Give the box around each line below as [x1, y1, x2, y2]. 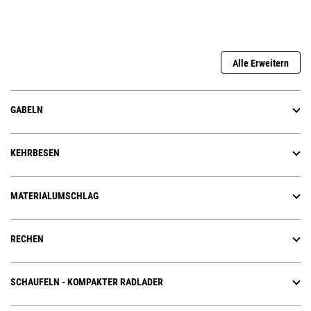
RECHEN [10, 233, 44, 245]
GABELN [10, 104, 43, 116]
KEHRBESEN [10, 147, 60, 159]
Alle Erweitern [233, 58, 289, 69]
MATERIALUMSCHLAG [10, 190, 99, 202]
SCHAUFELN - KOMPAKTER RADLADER [10, 276, 163, 288]
